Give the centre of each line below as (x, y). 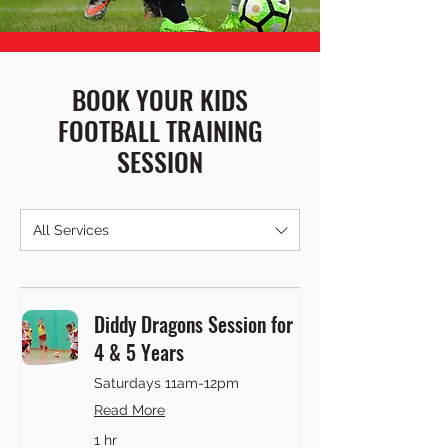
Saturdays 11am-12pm (166, 383)
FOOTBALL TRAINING (160, 130)
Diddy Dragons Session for (193, 324)
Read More (129, 410)
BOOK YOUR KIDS (160, 99)
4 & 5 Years (139, 352)
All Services (71, 230)
